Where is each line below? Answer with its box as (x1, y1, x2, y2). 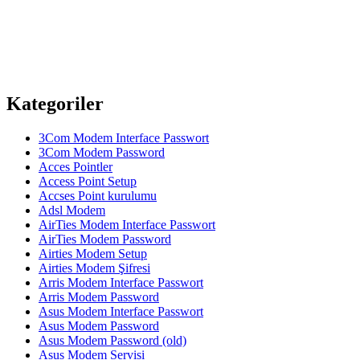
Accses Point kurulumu (39, 189, 157, 203)
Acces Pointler (39, 160, 112, 174)
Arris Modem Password (39, 290, 159, 305)
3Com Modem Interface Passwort (39, 131, 209, 145)
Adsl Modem (39, 203, 105, 218)
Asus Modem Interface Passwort (39, 305, 203, 319)
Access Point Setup (39, 174, 137, 189)
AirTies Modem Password (39, 232, 171, 247)
